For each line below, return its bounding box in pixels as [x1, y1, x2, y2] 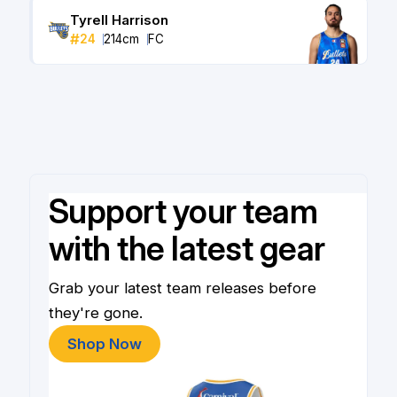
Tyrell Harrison [69, 12, 168, 29]
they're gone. [48, 303, 143, 322]
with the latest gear [48, 229, 325, 269]
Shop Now [66, 334, 142, 353]
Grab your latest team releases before [48, 278, 316, 297]
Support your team [48, 191, 318, 232]
